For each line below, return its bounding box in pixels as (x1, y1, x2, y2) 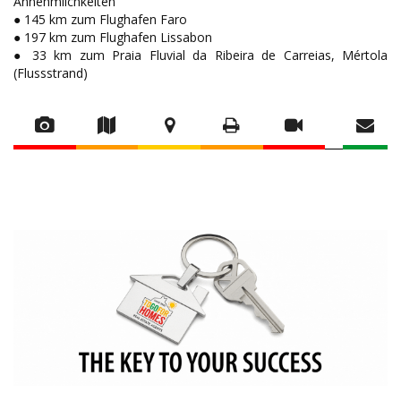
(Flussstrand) (13, 64, 88, 82)
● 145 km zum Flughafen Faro (13, 11, 187, 29)
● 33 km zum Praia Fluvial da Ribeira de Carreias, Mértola (13, 47, 388, 64)
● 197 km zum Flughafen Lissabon (13, 29, 212, 47)
